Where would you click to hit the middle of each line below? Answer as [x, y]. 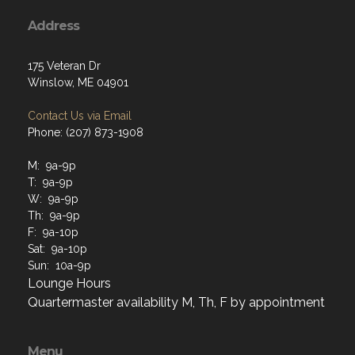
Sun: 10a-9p [59, 265]
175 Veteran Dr [64, 65]
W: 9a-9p [53, 198]
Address [53, 25]
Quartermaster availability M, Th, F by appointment [176, 302]
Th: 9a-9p [54, 215]
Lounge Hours [69, 283]
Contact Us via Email [80, 115]
